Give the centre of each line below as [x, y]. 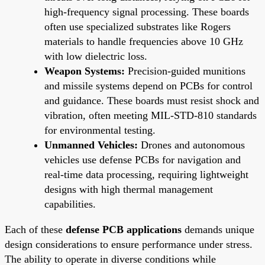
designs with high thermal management [129, 189]
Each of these [35, 229]
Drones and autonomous [191, 145]
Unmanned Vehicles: [91, 145]
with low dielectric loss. [96, 56]
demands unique [218, 229]
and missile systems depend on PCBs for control [148, 85]
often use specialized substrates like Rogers [138, 26]
